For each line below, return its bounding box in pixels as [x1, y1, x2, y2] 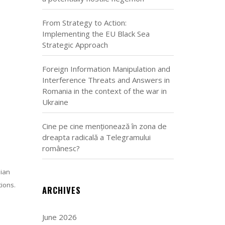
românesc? [42, 143, 80, 153]
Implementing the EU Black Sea [42, 29, 150, 39]
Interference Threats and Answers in [42, 75, 170, 85]
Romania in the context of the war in [42, 86, 167, 96]
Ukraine [42, 97, 68, 107]
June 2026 [42, 212, 77, 222]
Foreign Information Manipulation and [42, 64, 170, 74]
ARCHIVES [42, 184, 81, 196]
